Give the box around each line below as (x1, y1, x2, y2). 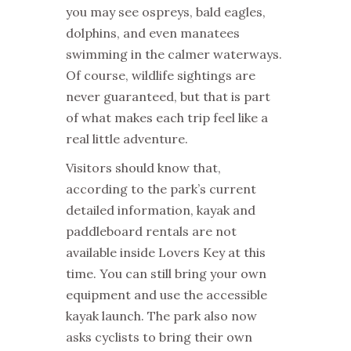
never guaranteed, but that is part (66, 88, 270, 104)
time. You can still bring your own (66, 265, 266, 281)
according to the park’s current (66, 180, 256, 197)
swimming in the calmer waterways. (66, 45, 282, 62)
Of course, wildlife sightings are (66, 67, 255, 83)
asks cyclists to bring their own (66, 328, 252, 345)
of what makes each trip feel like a (66, 109, 268, 125)
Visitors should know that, (66, 159, 221, 175)
